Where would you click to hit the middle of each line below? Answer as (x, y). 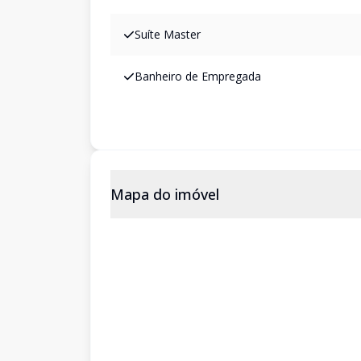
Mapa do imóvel (165, 194)
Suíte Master (168, 34)
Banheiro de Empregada (198, 76)
